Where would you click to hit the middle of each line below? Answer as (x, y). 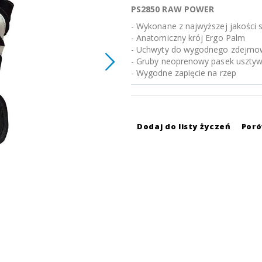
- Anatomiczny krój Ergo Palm (188, 37)
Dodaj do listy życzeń (184, 126)
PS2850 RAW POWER (173, 9)
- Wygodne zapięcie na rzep (184, 73)
